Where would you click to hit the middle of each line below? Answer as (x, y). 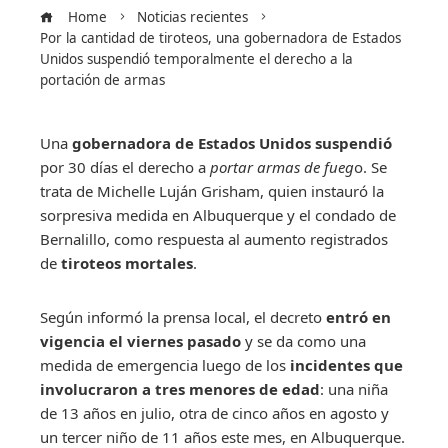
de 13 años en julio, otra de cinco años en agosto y (214, 412)
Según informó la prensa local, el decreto (183, 316)
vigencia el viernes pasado (140, 340)
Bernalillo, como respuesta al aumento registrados (214, 238)
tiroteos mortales (127, 262)
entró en (358, 316)
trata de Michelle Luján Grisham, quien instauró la (212, 190)
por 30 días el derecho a (125, 166)
